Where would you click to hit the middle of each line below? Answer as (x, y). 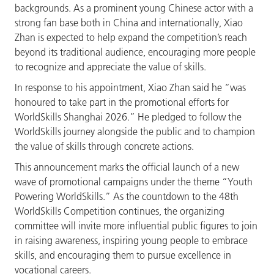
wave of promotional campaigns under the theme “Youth (133, 182)
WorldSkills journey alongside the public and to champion (135, 132)
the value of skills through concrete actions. (104, 146)
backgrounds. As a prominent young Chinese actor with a (134, 8)
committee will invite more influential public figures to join (136, 226)
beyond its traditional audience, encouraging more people (135, 52)
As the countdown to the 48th (176, 197)
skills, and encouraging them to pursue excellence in (123, 255)
